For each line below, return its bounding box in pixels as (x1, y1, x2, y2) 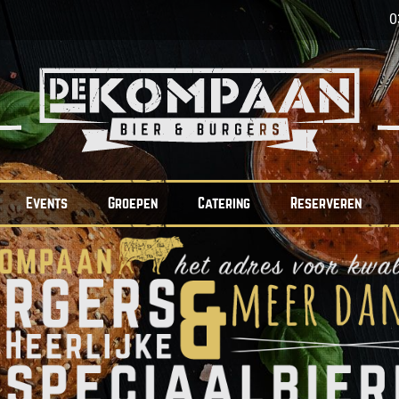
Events (26, 196, 68, 211)
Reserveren (290, 196, 362, 211)
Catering (198, 196, 250, 211)
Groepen (108, 196, 158, 211)
